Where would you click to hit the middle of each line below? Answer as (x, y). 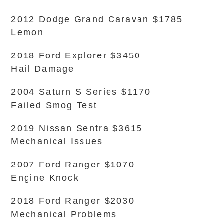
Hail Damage (43, 69)
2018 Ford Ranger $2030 (73, 201)
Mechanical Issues (57, 141)
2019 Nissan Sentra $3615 (77, 128)
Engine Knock (45, 178)
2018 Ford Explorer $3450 (76, 55)
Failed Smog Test (54, 105)
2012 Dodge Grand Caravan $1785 (97, 19)
